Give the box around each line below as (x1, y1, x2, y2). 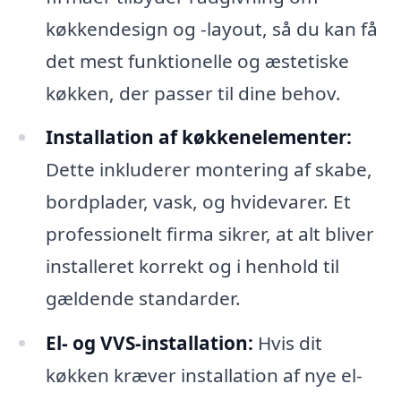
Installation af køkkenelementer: (45, 124, 352, 150)
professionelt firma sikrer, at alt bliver (45, 221, 374, 247)
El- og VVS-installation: (45, 330, 253, 356)
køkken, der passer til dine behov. (45, 80, 341, 106)
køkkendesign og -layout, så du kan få (45, 15, 378, 41)
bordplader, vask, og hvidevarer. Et (45, 189, 351, 215)
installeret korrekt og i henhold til (45, 253, 339, 279)
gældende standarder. (45, 286, 241, 311)
